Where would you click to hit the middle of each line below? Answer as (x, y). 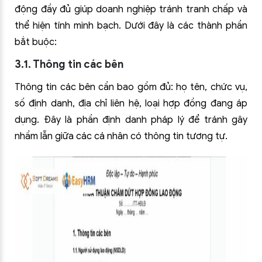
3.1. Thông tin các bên (69, 64)
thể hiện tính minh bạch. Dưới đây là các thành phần (131, 26)
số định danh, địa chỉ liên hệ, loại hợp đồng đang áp (131, 104)
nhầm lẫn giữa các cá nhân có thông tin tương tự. (121, 136)
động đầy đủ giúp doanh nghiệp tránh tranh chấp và (131, 9)
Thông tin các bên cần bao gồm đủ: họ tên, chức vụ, (131, 87)
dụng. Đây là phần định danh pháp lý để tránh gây (131, 120)
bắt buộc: (36, 42)
